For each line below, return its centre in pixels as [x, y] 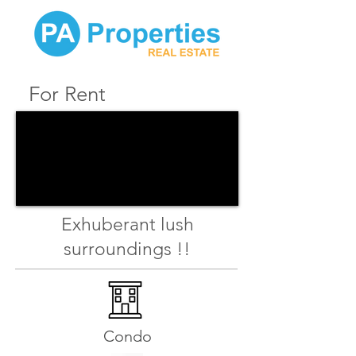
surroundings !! [127, 249]
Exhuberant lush [127, 224]
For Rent [67, 94]
